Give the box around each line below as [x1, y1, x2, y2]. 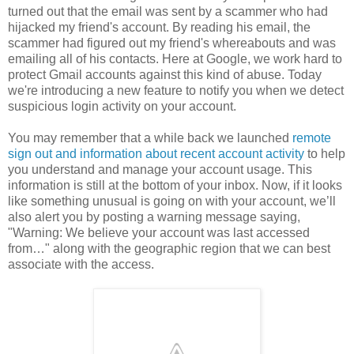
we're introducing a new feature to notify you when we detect [8, 84, 344, 98]
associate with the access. [8, 258, 154, 272]
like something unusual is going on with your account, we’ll [8, 194, 336, 209]
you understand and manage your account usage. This [8, 163, 312, 177]
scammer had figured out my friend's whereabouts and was [8, 36, 336, 51]
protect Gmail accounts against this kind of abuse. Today [8, 68, 322, 82]
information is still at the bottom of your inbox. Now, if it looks [8, 179, 342, 193]
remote [292, 131, 331, 145]
